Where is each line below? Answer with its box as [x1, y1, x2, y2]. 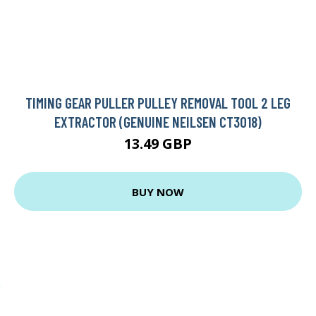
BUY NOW [132, 184, 184, 199]
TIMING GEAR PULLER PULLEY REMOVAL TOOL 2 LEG [25, 94, 291, 112]
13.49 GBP [124, 134, 192, 154]
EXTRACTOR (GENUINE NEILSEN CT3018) [54, 113, 262, 131]
